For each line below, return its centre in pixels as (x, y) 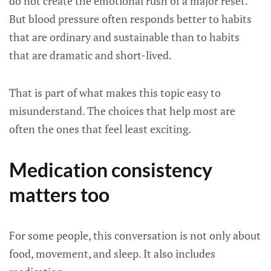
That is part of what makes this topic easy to (115, 93)
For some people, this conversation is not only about (135, 235)
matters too (59, 194)
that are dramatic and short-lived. (90, 55)
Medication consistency (111, 170)
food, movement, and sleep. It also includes (112, 253)
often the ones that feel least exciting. (100, 129)
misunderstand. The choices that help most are (122, 111)
